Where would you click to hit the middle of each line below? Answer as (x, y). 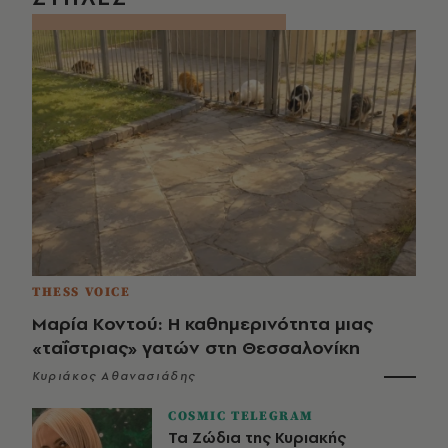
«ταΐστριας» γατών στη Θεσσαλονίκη (196, 347)
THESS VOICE (81, 291)
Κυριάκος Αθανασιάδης (114, 375)
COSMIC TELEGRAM (241, 415)
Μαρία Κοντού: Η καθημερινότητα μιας (202, 323)
